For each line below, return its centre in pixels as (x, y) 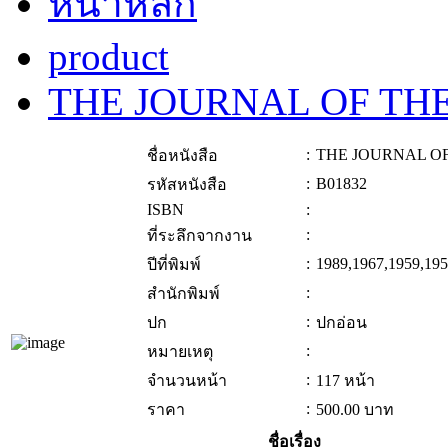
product (108, 57)
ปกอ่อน (341, 323)
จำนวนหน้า (187, 381)
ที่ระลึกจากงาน (199, 236)
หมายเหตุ (180, 352)
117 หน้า (345, 381)
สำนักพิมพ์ (183, 294)
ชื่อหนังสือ (182, 156)
